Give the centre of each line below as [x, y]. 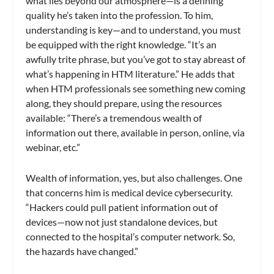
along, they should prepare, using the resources [124, 103]
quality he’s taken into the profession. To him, [120, 15]
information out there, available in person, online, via [135, 133]
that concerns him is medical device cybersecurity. [129, 192]
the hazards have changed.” [83, 251]
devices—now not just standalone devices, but [122, 221]
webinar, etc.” [53, 147]
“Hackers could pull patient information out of [122, 207]
